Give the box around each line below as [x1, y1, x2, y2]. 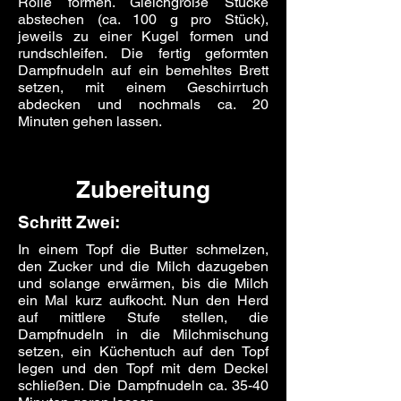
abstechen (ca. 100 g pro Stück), [18, 11, 269, 29]
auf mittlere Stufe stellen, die [18, 309, 269, 327]
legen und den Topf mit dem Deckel [18, 360, 269, 378]
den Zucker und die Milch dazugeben [18, 258, 269, 276]
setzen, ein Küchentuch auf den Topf [18, 343, 269, 361]
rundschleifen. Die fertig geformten [18, 45, 269, 63]
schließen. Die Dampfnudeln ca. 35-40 [18, 377, 269, 395]
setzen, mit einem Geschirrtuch [18, 79, 269, 97]
